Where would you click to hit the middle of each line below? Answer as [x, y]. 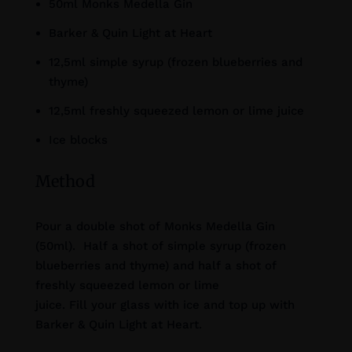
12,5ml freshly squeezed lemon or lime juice [176, 111]
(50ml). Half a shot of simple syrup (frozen [160, 246]
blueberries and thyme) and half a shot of [156, 266]
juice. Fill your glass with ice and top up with [165, 305]
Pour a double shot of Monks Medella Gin [155, 227]
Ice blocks [78, 140]
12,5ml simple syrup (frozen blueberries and [175, 62]
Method [65, 181]
